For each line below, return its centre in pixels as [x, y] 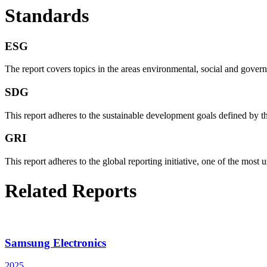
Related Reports [71, 190]
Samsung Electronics [55, 243]
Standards [47, 16]
